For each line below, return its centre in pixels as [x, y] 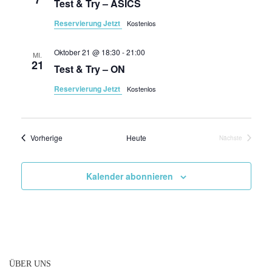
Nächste [230, 138]
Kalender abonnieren [129, 176]
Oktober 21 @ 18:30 [87, 52]
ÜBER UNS [30, 264]
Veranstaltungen [89, 137]
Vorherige [46, 138]
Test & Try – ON [89, 69]
